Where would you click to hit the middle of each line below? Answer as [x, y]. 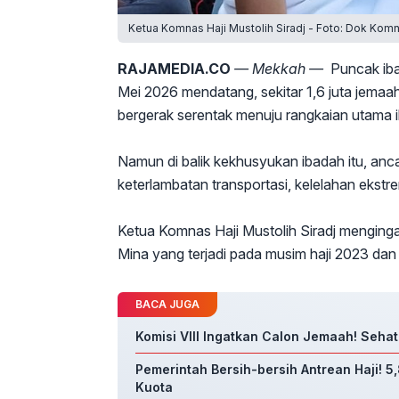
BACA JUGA [167, 305]
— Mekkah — [281, 69]
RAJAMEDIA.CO [174, 69]
